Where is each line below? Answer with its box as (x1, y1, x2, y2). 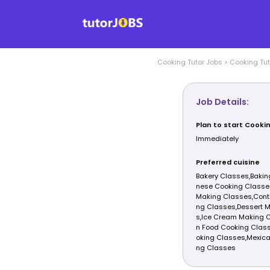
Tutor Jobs (185, 57, 222, 67)
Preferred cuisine (195, 157, 260, 168)
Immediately (195, 134, 239, 144)
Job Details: (195, 96, 249, 108)
